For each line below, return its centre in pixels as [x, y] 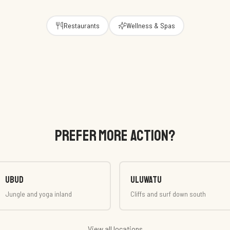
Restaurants [81, 25]
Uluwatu [146, 180]
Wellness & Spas [150, 25]
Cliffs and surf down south [168, 194]
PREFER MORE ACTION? [115, 136]
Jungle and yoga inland [39, 194]
